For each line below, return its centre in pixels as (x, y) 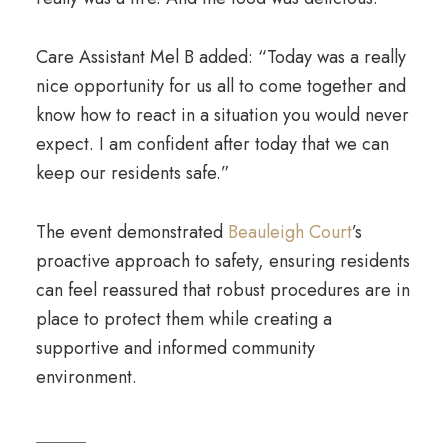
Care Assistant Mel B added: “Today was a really (220, 57)
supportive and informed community (175, 348)
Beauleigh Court (289, 232)
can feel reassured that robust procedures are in (222, 290)
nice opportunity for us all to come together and (220, 86)
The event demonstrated (131, 232)
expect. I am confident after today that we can (212, 144)
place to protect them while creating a (183, 319)
